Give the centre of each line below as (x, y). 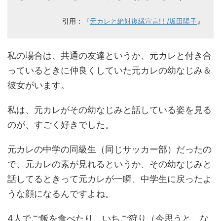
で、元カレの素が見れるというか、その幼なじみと (110, 164)
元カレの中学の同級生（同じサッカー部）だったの (110, 149)
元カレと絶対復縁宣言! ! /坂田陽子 (143, 21)
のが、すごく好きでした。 (61, 124)
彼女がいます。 (38, 85)
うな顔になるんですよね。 (61, 193)
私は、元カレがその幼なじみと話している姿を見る (110, 110)
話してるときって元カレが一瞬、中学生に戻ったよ (110, 179)
